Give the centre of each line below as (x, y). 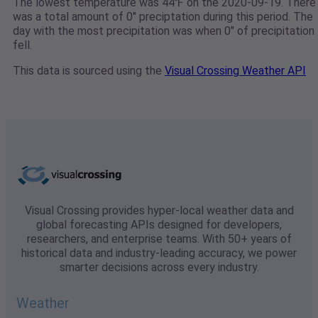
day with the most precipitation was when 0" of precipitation (164, 31)
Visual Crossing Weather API (235, 71)
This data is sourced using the (89, 71)
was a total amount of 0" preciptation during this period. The (163, 17)
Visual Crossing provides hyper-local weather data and (159, 211)
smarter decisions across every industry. (159, 268)
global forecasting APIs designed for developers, (159, 225)
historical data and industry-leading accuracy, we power (159, 253)
